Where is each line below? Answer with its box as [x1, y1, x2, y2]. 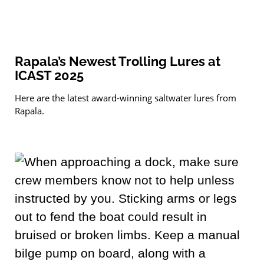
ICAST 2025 [15, 68, 84, 84]
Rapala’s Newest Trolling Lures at [15, 54, 220, 70]
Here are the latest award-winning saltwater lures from [15, 92, 236, 104]
